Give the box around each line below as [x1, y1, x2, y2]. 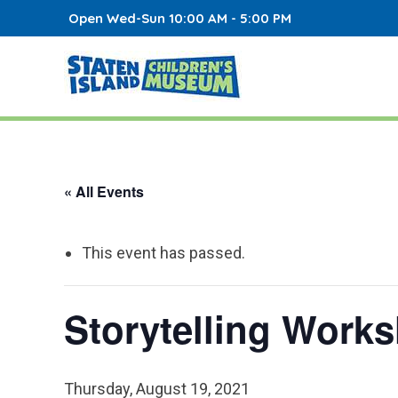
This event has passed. [82, 243, 245, 262]
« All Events [64, 181, 144, 202]
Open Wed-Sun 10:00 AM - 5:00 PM [68, 10, 292, 27]
